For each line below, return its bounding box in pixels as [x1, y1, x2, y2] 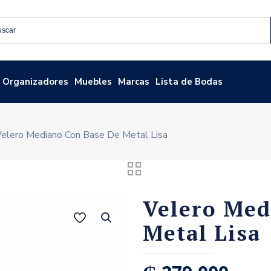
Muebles [74, 76, 113, 88]
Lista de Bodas [155, 76, 223, 88]
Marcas [118, 76, 150, 88]
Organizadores [2, 76, 69, 88]
